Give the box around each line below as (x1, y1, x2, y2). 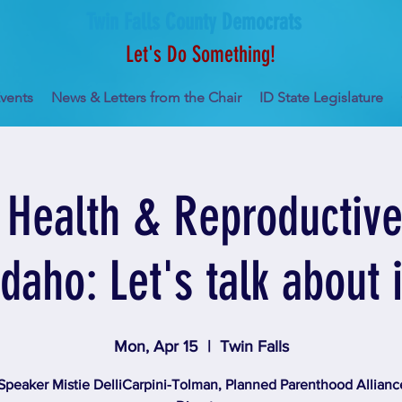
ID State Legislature (259, 89, 383, 106)
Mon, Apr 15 (113, 337, 198, 355)
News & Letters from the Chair (51, 89, 241, 106)
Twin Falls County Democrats (85, 9, 301, 35)
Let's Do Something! (126, 41, 275, 67)
